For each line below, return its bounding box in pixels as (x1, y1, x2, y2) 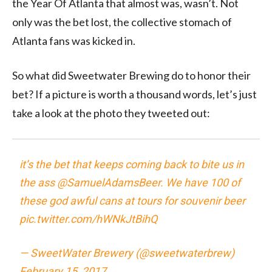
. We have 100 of (160, 175, 241, 189)
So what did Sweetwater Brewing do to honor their (12, 68, 251, 82)
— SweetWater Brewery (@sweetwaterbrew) (19, 246, 235, 259)
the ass (19, 175, 58, 189)
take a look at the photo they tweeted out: (12, 106, 210, 120)
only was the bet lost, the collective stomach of (12, 15, 232, 29)
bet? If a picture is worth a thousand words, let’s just (12, 87, 257, 101)
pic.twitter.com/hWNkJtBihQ (19, 212, 158, 225)
